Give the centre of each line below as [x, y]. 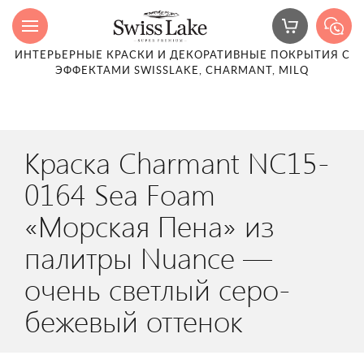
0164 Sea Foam [120, 193]
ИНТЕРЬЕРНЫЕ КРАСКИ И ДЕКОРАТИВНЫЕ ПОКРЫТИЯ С [182, 56]
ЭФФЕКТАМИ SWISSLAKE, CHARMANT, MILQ [182, 71]
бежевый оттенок [134, 320]
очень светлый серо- [157, 288]
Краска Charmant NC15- [177, 162]
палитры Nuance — [148, 257]
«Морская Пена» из [149, 225]
